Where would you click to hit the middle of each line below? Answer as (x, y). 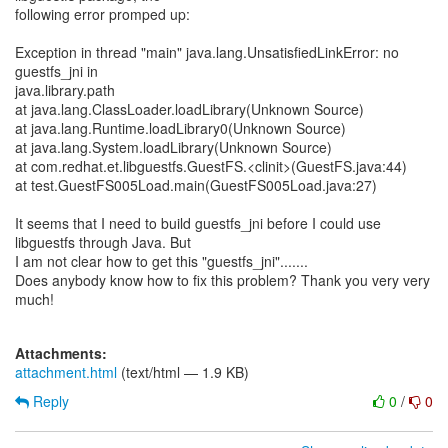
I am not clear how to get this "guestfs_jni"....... (161, 261)
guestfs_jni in (56, 71)
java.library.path (65, 90)
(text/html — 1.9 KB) (183, 372)
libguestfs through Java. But (103, 242)
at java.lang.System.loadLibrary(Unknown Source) (173, 147)
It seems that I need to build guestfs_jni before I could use (198, 223)
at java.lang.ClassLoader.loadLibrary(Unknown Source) (189, 109)
